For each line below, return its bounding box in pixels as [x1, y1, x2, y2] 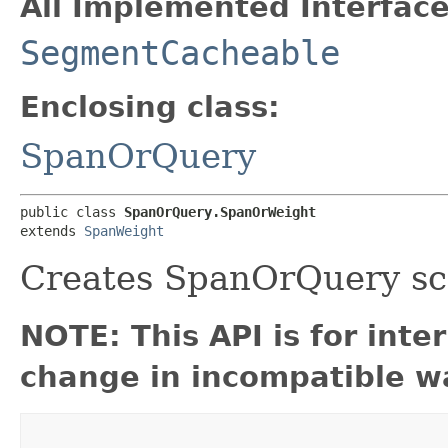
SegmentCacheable [20, 32, 340, 73]
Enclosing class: [20, 89, 280, 124]
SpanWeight [84, 222, 164, 239]
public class [20, 203, 124, 220]
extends [20, 222, 84, 239]
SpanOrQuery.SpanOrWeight [124, 203, 316, 220]
